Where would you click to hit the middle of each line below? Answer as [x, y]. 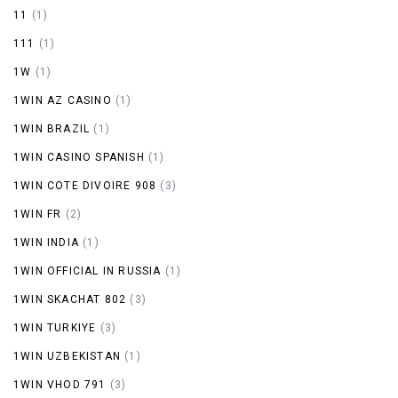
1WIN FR [38, 214]
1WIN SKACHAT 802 [70, 299]
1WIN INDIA [46, 242]
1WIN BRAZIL [52, 128]
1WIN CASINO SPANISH [79, 157]
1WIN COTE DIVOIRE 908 [85, 185]
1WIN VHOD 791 [60, 384]
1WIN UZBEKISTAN [67, 356]
